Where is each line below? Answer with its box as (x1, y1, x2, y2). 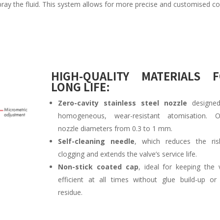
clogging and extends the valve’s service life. (57, 149, 197, 159)
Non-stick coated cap (57, 162, 138, 172)
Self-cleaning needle (57, 137, 135, 146)
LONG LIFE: (51, 79, 110, 95)
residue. (57, 188, 82, 197)
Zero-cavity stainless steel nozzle (57, 98, 187, 108)
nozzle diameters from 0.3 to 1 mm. (57, 124, 172, 134)
